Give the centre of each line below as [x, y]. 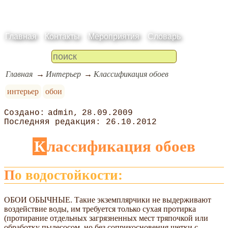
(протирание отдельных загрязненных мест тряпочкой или [106, 218]
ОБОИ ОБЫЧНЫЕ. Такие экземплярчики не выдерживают [108, 199]
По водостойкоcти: [69, 175]
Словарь [164, 36]
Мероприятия [114, 36]
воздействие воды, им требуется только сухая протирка [100, 209]
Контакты [62, 36]
